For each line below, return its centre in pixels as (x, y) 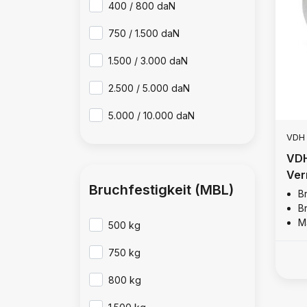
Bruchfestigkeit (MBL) (161, 190)
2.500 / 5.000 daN (149, 88)
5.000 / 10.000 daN (152, 115)
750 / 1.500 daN (144, 33)
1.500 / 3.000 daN (148, 61)
